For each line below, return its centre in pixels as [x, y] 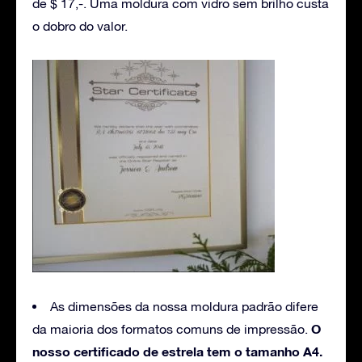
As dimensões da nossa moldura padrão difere [184, 307]
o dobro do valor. [80, 26]
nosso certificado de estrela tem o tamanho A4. [177, 351]
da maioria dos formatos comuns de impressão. [172, 329]
